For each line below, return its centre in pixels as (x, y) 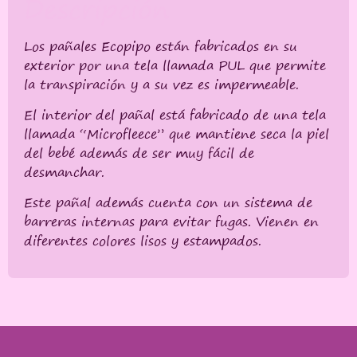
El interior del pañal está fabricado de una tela (175, 114)
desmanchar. (64, 172)
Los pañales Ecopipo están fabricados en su (161, 46)
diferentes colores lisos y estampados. (143, 241)
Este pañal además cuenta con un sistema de (168, 203)
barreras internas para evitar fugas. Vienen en (171, 222)
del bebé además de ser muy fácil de (139, 153)
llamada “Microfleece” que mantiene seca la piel (177, 133)
